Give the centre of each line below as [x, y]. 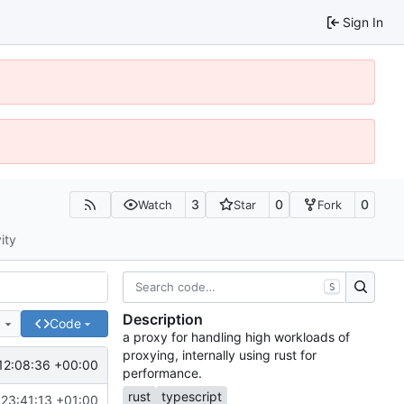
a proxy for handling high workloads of [236, 337]
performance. [162, 373]
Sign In [363, 22]
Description [163, 320]
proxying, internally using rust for [220, 355]
